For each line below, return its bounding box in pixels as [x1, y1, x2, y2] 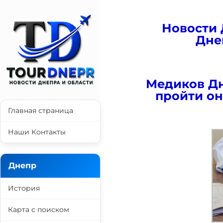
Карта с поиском [8, 205, 69, 214]
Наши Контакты [8, 127, 66, 136]
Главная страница [8, 106, 73, 115]
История [8, 184, 40, 193]
